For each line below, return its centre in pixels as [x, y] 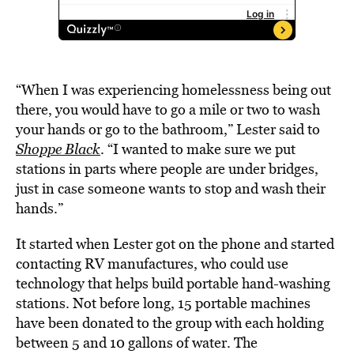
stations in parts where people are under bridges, [167, 169]
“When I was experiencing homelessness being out [173, 90]
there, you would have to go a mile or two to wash [168, 109]
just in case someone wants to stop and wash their [171, 188]
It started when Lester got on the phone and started [175, 244]
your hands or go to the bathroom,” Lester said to [168, 129]
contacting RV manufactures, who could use [152, 264]
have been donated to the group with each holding [170, 323]
